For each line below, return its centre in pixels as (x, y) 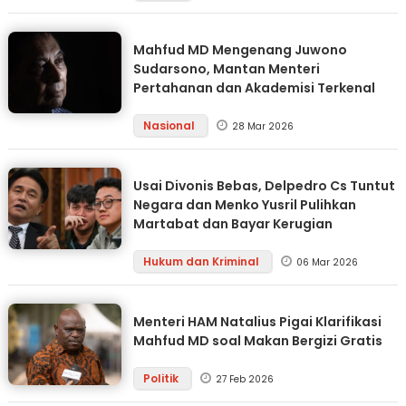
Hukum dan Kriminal (202, 261)
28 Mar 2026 (262, 126)
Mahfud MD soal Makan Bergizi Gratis (257, 341)
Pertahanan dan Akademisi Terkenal (254, 88)
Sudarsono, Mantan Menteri (226, 69)
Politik (162, 378)
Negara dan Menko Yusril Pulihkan (244, 205)
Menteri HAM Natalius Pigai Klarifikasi (257, 322)
